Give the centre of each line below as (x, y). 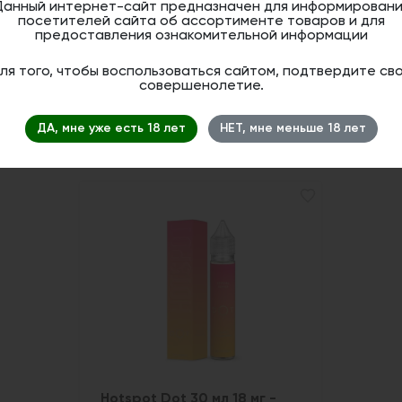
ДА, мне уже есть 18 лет (111, 128)
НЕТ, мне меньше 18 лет (293, 128)
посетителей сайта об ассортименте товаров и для (201, 21)
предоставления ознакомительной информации (201, 35)
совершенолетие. (201, 86)
